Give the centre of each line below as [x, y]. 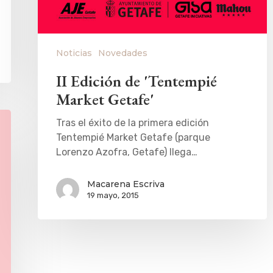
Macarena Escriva [126, 184]
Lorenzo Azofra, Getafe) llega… [127, 152]
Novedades [123, 53]
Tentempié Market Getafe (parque [133, 137]
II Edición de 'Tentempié [136, 81]
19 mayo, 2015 [113, 195]
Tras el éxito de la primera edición [133, 122]
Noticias [74, 53]
